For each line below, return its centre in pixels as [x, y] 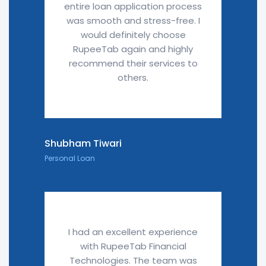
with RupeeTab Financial [133, 246]
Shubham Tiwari [83, 143]
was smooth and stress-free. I [133, 20]
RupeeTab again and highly [133, 49]
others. [133, 77]
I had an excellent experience [133, 232]
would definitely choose [133, 35]
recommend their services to [133, 63]
